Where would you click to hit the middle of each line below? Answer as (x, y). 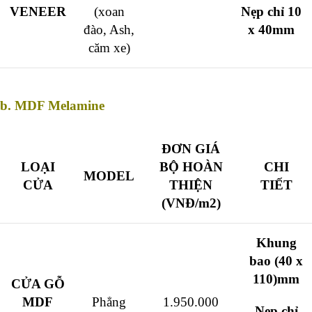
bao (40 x (276, 261)
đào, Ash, (109, 30)
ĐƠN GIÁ (191, 149)
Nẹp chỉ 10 (271, 12)
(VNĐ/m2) (191, 203)
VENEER (38, 12)
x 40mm (271, 30)
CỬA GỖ (38, 284)
